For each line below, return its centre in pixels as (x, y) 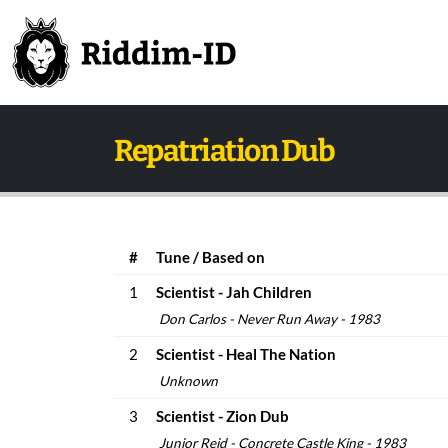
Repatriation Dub (224, 151)
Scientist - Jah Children (234, 292)
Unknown (187, 381)
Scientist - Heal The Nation (246, 354)
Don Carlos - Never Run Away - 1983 (268, 319)
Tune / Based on (210, 257)
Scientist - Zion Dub (222, 416)
